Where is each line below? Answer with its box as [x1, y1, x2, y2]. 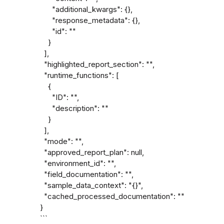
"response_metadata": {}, [40, 15, 52, 25]
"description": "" [40, 103, 52, 113]
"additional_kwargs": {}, [40, 4, 52, 14]
